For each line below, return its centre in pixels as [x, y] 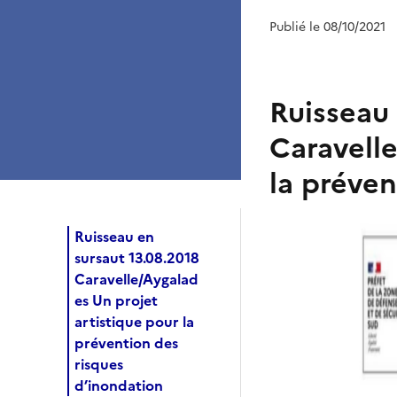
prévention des [126, 343]
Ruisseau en [114, 236]
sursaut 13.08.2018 [137, 257]
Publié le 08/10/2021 [327, 27]
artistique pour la [134, 321]
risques [99, 364]
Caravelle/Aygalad [136, 279]
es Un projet [116, 300]
